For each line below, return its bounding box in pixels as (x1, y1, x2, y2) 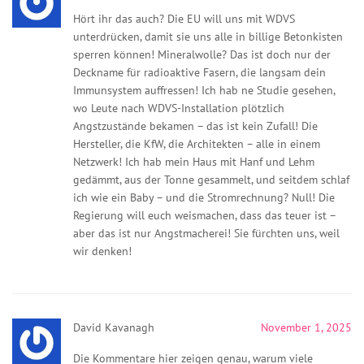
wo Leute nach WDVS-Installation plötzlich (73, 100, 284, 115)
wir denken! (73, 243, 132, 258)
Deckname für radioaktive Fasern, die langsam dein (73, 64, 326, 80)
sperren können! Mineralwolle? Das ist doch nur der (73, 46, 331, 62)
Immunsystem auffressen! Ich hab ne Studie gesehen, (73, 82, 335, 97)
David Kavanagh (73, 319, 154, 335)
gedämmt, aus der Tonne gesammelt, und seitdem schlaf (73, 171, 349, 187)
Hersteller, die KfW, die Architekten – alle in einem (73, 136, 320, 151)
